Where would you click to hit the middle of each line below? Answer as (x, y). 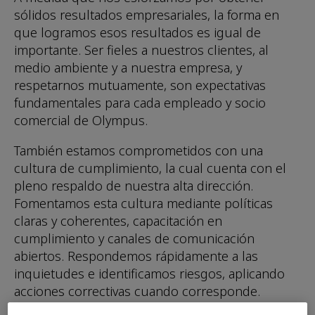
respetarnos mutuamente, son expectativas (140, 85)
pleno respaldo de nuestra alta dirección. (134, 186)
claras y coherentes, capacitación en (118, 221)
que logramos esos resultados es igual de (137, 32)
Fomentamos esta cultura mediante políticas (143, 203)
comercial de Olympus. (81, 120)
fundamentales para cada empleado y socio (140, 103)
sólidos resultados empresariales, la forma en (147, 15)
